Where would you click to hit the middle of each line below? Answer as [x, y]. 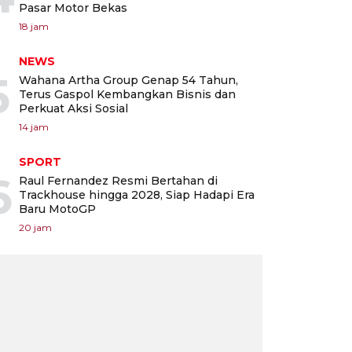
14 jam [34, 126]
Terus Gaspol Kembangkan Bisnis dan [127, 94]
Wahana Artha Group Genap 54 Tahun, [128, 80]
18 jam [34, 26]
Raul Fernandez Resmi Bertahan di [118, 180]
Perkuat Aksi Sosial [73, 108]
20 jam [35, 227]
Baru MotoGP [57, 209]
